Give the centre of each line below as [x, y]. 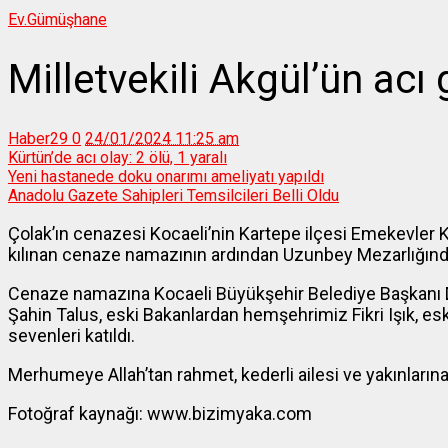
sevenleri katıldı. [71, 336]
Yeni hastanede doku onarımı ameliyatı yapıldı [166, 177]
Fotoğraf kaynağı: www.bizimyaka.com [160, 414]
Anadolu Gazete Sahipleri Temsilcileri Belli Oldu [173, 196]
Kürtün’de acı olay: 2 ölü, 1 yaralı [117, 158]
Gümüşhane [67, 19]
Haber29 [38, 139]
